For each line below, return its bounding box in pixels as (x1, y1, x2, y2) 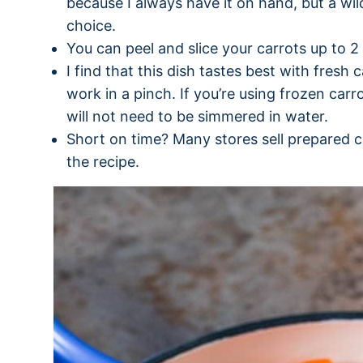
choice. (66, 17, 116, 34)
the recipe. (66, 153, 139, 170)
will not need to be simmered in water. (66, 108, 328, 125)
